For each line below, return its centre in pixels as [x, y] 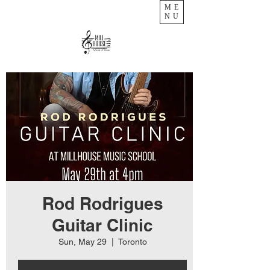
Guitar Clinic [102, 225]
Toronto [132, 242]
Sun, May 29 [82, 242]
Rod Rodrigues [102, 203]
